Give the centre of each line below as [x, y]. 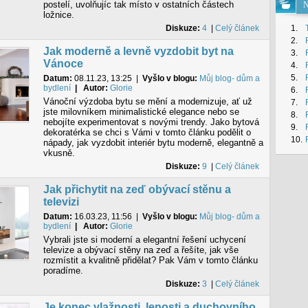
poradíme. [63, 271]
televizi [61, 202]
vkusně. [59, 153]
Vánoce [63, 64]
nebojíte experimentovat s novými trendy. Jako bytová [151, 122]
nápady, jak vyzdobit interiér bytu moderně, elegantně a [153, 143]
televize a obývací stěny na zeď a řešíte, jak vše [141, 250]
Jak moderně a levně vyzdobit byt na [138, 51]
